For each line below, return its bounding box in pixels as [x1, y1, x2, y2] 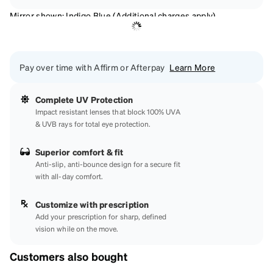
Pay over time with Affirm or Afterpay [19, 61, 165, 73]
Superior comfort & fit [35, 146, 124, 157]
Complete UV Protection [35, 93, 133, 105]
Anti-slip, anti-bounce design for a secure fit [35, 159, 180, 169]
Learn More [169, 61, 216, 73]
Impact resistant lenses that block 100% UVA [35, 107, 180, 116]
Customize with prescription [35, 198, 149, 210]
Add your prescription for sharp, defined [35, 211, 167, 221]
